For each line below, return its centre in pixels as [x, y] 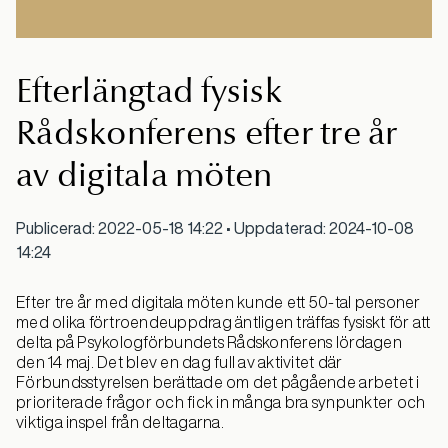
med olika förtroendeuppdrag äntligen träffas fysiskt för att [223, 322]
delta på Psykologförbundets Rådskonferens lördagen [209, 342]
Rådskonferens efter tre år [207, 133]
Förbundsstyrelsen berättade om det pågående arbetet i [218, 382]
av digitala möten [144, 175]
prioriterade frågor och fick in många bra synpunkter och [221, 402]
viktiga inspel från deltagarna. [120, 422]
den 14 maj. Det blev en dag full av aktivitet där [179, 362]
